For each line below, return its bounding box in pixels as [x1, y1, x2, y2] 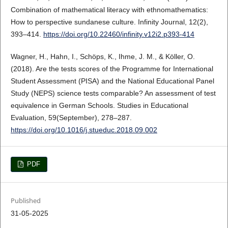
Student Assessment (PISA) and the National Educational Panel [10, 77, 214, 85]
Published [10, 196, 41, 206]
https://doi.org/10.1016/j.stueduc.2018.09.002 [10, 126, 157, 134]
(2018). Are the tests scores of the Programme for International [10, 65, 213, 73]
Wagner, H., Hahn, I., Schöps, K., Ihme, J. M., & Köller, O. [10, 52, 195, 61]
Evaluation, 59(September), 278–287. [10, 113, 132, 122]
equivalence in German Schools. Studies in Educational [10, 101, 188, 110]
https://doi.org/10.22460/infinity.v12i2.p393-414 [43, 30, 194, 39]
